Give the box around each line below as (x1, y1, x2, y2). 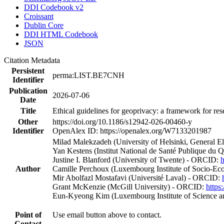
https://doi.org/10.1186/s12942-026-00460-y (52, 117, 192, 126)
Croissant (24, 11, 53, 20)
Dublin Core (24, 20, 63, 29)
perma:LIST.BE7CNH (52, 70, 124, 79)
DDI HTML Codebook (24, 29, 98, 38)
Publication (8, 86, 47, 95)
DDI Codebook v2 (24, 2, 83, 11)
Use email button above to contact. (52, 210, 161, 219)
